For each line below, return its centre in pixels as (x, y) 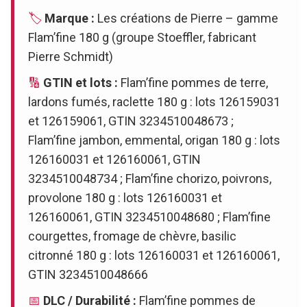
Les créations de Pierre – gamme (186, 18)
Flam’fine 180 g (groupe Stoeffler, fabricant (142, 37)
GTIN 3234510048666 (88, 274)
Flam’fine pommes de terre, (193, 82)
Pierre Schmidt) (71, 56)
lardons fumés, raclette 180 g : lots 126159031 (154, 101)
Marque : (70, 18)
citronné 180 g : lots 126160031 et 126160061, (154, 255)
